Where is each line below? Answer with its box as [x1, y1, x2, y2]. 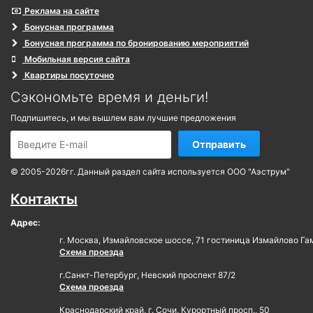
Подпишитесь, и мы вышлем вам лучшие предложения [10, 112, 236, 123]
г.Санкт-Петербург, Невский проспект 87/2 [59, 269, 235, 280]
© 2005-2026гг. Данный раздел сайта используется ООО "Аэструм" [10, 166, 290, 177]
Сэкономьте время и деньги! [10, 88, 208, 105]
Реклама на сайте [22, 5, 99, 16]
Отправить [192, 138, 246, 150]
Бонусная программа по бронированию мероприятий [24, 37, 249, 48]
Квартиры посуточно [22, 69, 114, 80]
